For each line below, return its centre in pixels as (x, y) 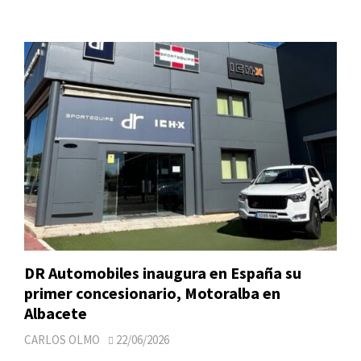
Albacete (56, 313)
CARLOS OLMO (62, 339)
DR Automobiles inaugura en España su (163, 272)
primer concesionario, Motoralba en (152, 293)
